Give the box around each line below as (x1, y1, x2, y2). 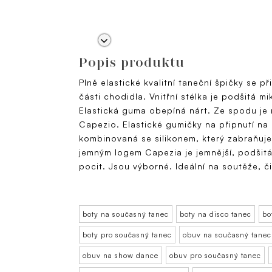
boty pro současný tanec (83, 230, 172, 240)
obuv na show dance (83, 251, 158, 260)
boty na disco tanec (180, 209, 251, 219)
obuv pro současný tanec (169, 251, 261, 260)
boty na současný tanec (83, 209, 169, 219)
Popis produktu (79, 55, 185, 70)
